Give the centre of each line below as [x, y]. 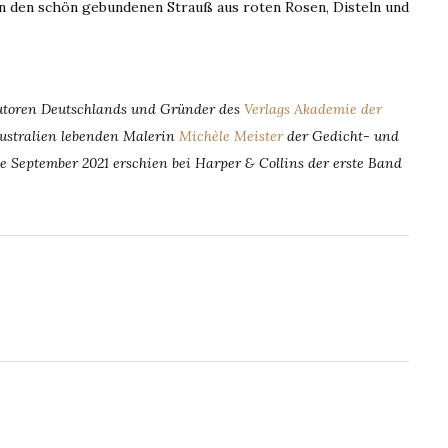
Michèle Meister [231, 136]
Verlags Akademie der [313, 109]
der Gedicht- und [341, 136]
